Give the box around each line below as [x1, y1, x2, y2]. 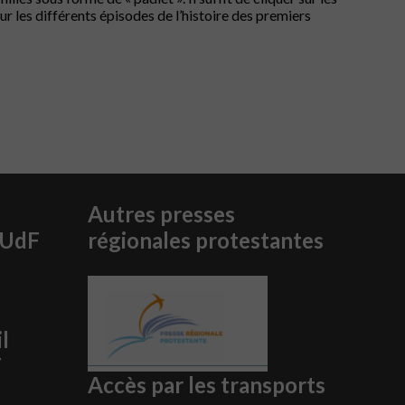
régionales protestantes [88, 227, 325, 254]
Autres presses [88, 201, 236, 228]
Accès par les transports [88, 371, 326, 398]
